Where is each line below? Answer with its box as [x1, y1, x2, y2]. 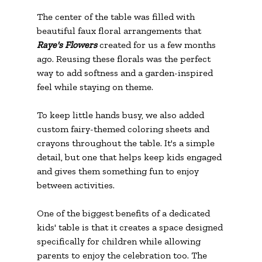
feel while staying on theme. [36, 81, 153, 92]
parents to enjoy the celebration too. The [36, 249, 209, 261]
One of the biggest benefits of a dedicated [36, 207, 212, 219]
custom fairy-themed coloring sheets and [36, 123, 212, 135]
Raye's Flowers [36, 39, 97, 50]
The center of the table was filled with [36, 11, 197, 22]
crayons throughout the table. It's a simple [36, 137, 217, 149]
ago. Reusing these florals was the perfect [36, 53, 213, 64]
